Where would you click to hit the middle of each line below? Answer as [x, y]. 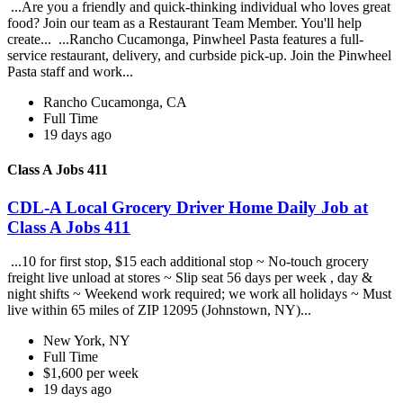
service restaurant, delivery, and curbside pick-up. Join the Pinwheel [199, 56]
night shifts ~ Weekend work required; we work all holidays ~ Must [199, 294]
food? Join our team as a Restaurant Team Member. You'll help [184, 23]
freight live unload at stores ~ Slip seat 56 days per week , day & [190, 278]
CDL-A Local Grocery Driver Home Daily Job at [188, 207]
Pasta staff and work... [72, 72]
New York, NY [87, 341]
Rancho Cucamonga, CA [115, 103]
